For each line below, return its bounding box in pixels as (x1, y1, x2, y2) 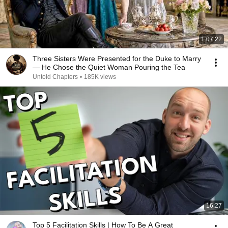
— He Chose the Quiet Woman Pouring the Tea (33, 63, 185, 71)
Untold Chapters (33, 73, 78, 80)
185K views (84, 73, 116, 80)
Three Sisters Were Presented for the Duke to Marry (33, 54, 201, 63)
